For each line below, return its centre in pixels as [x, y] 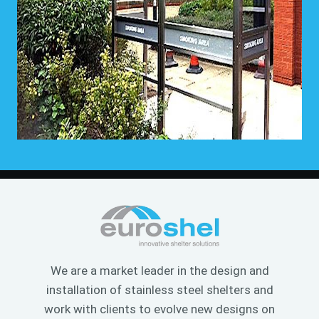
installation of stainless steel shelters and [159, 289]
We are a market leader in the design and [159, 270]
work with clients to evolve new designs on [159, 309]
